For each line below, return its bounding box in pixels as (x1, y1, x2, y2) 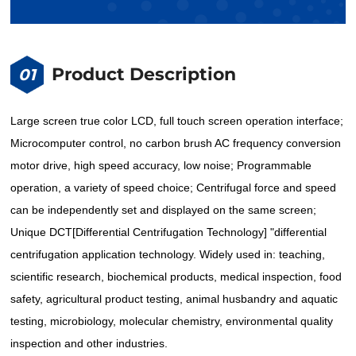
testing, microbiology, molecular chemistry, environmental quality (10, 315, 334, 327)
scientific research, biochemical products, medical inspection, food (10, 270, 342, 283)
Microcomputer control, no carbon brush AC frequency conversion (10, 137, 342, 149)
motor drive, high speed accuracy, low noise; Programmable (10, 159, 312, 172)
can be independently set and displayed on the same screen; (10, 203, 317, 216)
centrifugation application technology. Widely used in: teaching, (10, 248, 326, 261)
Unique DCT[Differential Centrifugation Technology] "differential (10, 226, 327, 238)
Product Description (52, 64, 237, 85)
